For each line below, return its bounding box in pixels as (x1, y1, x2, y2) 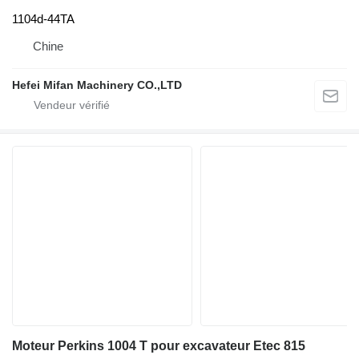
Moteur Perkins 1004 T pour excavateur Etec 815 (12, 339, 305, 353)
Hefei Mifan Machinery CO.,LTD (12, 79, 182, 92)
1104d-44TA (12, 12, 75, 26)
